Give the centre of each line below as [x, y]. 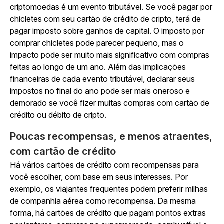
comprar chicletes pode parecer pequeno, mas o [97, 43]
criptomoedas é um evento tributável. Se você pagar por [111, 7]
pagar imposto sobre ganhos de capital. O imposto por [107, 31]
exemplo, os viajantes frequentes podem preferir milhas [109, 189]
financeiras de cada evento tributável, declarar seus [102, 79]
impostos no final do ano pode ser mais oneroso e [100, 91]
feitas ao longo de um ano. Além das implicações [98, 67]
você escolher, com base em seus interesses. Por [99, 177]
